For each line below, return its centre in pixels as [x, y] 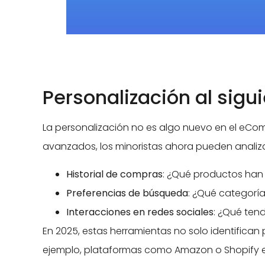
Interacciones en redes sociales [140, 212]
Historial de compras [114, 174]
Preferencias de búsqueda [127, 193]
